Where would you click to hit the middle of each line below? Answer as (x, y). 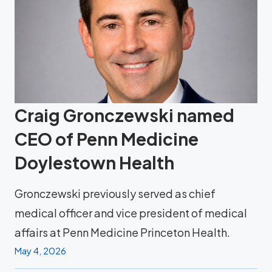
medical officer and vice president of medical (131, 212)
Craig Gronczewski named (124, 115)
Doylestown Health (94, 162)
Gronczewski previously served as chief (115, 193)
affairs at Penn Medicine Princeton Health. (122, 232)
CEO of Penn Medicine (107, 138)
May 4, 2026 (40, 250)
